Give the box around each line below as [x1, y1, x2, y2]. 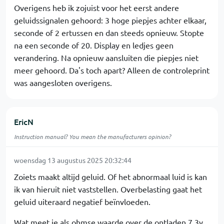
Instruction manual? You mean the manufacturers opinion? [14, 132, 171, 140]
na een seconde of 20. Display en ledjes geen [14, 40, 173, 50]
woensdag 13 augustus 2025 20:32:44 [14, 155, 131, 164]
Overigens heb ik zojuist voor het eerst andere [14, 2, 179, 12]
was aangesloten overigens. [14, 77, 112, 87]
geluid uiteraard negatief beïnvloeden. [14, 196, 150, 206]
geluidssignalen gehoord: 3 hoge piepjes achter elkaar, [14, 15, 206, 25]
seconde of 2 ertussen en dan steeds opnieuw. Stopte [14, 27, 204, 37]
